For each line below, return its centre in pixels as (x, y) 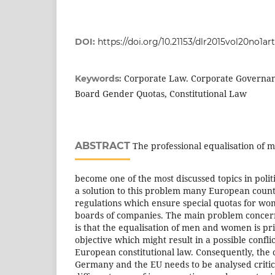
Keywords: (99, 78)
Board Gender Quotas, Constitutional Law (161, 93)
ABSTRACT (103, 145)
